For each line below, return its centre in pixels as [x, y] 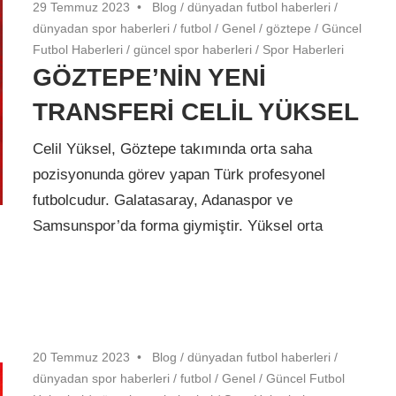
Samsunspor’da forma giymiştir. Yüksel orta [178, 226]
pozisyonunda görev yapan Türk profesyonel [179, 175]
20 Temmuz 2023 [82, 357]
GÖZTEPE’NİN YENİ [150, 77]
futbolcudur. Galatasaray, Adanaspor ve [163, 201]
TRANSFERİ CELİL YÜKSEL [196, 111]
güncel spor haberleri [193, 49]
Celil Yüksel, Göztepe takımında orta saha [173, 149]
